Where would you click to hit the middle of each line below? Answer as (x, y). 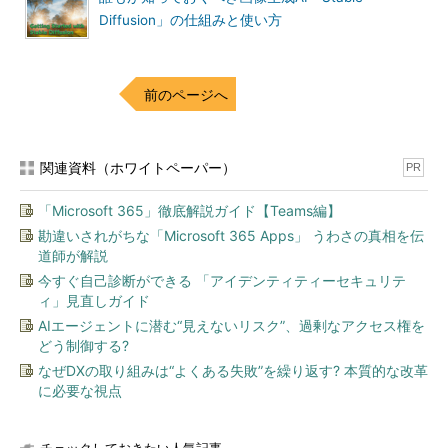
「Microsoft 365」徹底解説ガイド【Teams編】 (189, 210)
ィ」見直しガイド (94, 300)
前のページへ (186, 94)
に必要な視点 (80, 390)
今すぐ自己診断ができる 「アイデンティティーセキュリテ (222, 280)
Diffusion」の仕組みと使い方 (190, 20)
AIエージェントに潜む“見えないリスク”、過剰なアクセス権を (231, 325)
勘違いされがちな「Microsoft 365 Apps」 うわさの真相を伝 (231, 235)
